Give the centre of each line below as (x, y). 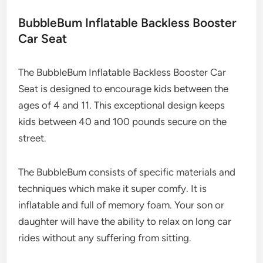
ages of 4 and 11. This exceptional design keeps (122, 105)
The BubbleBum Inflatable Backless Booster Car (122, 72)
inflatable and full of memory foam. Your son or (122, 205)
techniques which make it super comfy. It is (113, 188)
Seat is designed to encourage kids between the (124, 88)
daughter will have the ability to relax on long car (125, 221)
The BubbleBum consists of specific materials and (127, 172)
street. (33, 138)
